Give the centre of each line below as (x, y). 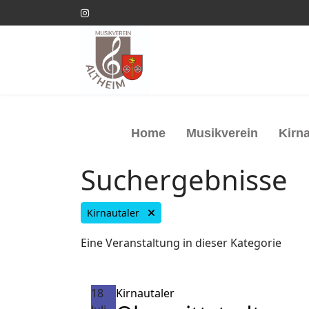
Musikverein (222, 133)
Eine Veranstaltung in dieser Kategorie (181, 243)
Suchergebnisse (184, 180)
